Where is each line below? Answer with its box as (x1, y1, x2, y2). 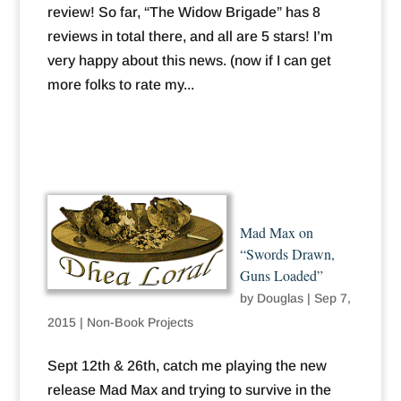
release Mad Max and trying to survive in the (47, 382, 331, 398)
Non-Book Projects (86, 315, 193, 330)
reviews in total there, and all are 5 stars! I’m (47, 29, 333, 45)
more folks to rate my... (47, 77, 194, 93)
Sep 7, (313, 291, 351, 306)
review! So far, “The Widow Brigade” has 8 (47, 4, 320, 21)
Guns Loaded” (239, 266, 323, 286)
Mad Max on (239, 223, 313, 243)
